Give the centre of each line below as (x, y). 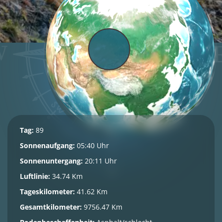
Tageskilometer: (47, 192)
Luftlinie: (35, 176)
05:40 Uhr (92, 145)
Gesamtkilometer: (51, 207)
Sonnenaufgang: (47, 145)
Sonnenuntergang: (51, 161)
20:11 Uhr (100, 161)
